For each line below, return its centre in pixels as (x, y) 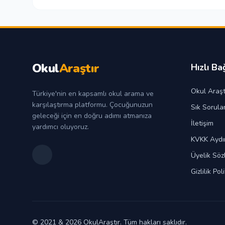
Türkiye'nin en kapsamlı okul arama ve (93, 94)
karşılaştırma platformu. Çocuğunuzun (92, 105)
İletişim (202, 123)
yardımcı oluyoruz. (61, 127)
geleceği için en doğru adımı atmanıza (92, 116)
